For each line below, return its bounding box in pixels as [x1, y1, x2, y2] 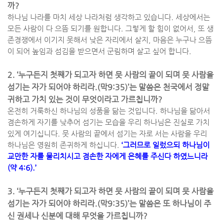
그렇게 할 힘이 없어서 [125, 25, 193, 33]
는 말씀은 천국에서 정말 [129, 82, 209, 92]
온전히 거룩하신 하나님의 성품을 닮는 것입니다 [7, 107, 155, 115]
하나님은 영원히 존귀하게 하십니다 [7, 141, 117, 149]
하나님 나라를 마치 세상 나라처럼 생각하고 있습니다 [7, 13, 171, 21]
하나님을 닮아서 [160, 107, 210, 115]
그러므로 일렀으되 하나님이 [123, 141, 210, 149]
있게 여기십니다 [7, 130, 58, 138]
